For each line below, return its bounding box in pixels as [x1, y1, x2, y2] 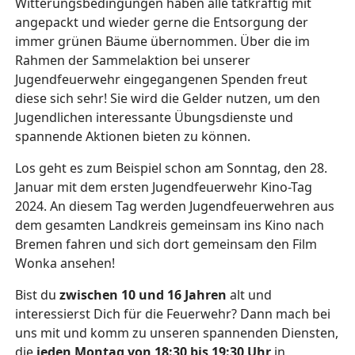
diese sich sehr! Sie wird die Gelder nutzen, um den [15, 90, 320, 107]
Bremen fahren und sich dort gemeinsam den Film [15, 235, 317, 253]
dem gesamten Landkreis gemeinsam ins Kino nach [15, 216, 324, 234]
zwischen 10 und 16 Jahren [59, 286, 230, 303]
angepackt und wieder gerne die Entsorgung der [15, 13, 308, 31]
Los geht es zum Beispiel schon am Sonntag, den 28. [15, 159, 327, 177]
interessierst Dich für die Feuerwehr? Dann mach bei [15, 305, 330, 323]
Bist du [15, 286, 59, 303]
